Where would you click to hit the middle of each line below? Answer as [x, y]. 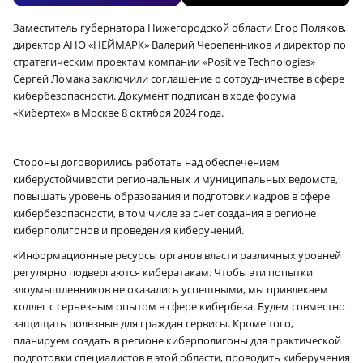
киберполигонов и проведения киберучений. [128, 231]
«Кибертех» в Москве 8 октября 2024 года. [118, 113]
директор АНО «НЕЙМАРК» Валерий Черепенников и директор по [179, 45]
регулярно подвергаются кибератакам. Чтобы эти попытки [163, 273]
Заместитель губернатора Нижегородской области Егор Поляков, [179, 28]
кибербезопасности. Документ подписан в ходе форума [154, 96]
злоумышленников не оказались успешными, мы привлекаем [171, 290]
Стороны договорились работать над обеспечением [146, 162]
